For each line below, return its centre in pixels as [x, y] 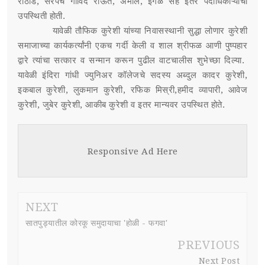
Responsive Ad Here [132, 151]
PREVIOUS [209, 245]
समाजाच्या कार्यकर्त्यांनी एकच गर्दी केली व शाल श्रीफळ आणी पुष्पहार [132, 45]
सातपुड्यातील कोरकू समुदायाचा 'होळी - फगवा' [96, 223]
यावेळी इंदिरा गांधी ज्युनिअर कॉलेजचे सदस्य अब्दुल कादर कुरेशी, [132, 75]
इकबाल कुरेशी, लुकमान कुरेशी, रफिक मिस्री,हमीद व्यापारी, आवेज [132, 90]
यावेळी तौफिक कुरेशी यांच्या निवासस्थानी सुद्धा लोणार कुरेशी [132, 30]
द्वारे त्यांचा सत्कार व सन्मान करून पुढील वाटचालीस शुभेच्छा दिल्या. [132, 60]
